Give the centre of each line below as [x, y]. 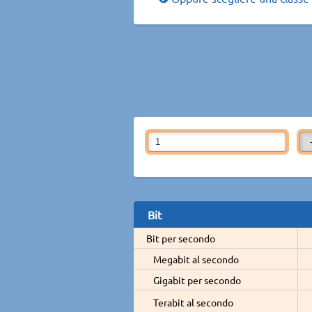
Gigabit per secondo [197, 280]
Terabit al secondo [193, 302]
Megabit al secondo [196, 259]
